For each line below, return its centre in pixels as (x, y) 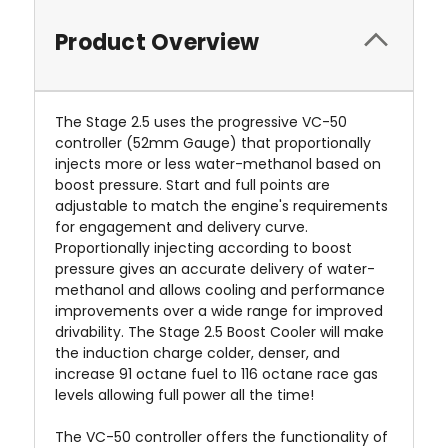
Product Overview (157, 43)
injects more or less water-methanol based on (218, 164)
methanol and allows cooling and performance (220, 290)
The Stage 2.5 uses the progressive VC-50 (201, 122)
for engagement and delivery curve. (181, 227)
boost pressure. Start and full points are (192, 185)
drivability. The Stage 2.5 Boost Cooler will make (219, 332)
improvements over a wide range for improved (219, 311)
